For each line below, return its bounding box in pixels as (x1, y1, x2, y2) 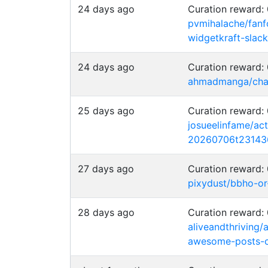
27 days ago (78, 163, 134, 175)
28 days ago (78, 206, 135, 218)
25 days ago (78, 105, 135, 117)
